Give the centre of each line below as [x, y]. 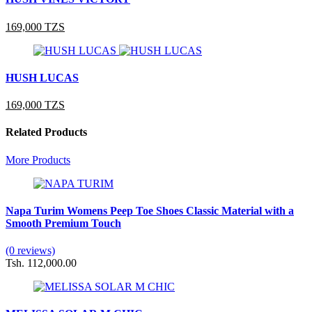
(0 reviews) [30, 251]
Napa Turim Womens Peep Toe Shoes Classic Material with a [150, 210]
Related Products [46, 132]
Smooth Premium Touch [63, 223]
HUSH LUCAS [42, 77]
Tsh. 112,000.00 [41, 263]
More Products [38, 159]
